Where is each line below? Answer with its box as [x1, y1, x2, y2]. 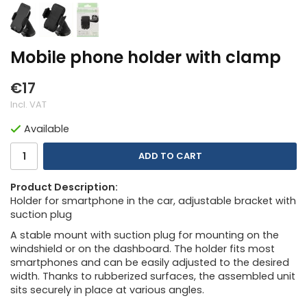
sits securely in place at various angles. [10, 283, 204, 297]
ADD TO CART [138, 149, 202, 163]
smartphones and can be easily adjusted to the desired [10, 256, 289, 270]
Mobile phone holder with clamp [10, 46, 281, 69]
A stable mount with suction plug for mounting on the [10, 228, 279, 243]
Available [24, 122, 69, 136]
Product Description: [10, 180, 118, 195]
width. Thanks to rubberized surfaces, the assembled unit [10, 269, 295, 284]
